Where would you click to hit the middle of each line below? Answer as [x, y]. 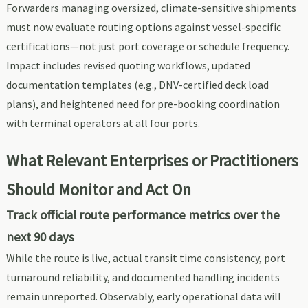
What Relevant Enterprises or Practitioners [152, 161]
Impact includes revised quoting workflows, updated [128, 66]
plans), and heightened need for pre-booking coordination [143, 104]
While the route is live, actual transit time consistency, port [145, 258]
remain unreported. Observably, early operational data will [143, 297]
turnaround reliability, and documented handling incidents [143, 277]
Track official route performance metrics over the [143, 215]
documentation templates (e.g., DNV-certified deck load [137, 85]
